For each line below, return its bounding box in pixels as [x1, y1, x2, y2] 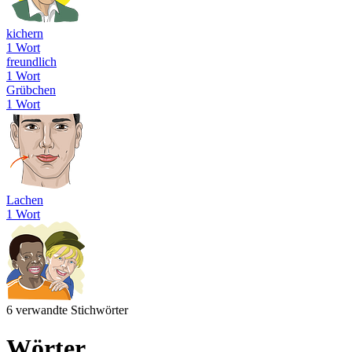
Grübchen [6, 82, 56, 97]
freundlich [6, 54, 57, 68]
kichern [6, 26, 43, 40]
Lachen [6, 192, 43, 207]
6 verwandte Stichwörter [6, 302, 128, 317]
